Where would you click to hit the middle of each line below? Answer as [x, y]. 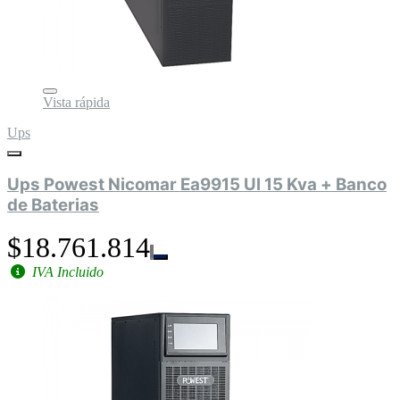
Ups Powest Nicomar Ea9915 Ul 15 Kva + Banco [197, 184]
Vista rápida [76, 102]
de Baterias [53, 204]
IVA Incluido [66, 272]
